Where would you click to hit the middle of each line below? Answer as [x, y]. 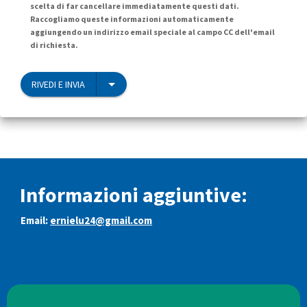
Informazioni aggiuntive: [134, 194]
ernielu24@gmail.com [101, 221]
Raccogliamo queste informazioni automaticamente [132, 19]
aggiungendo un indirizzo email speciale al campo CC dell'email [152, 32]
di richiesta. [54, 45]
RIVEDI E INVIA [58, 84]
